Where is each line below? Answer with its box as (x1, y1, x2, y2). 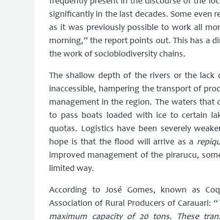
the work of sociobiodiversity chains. (49, 50, 186, 59)
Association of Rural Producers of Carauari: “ (49, 199, 219, 208)
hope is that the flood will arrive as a (49, 137, 197, 147)
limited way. (49, 164, 94, 173)
